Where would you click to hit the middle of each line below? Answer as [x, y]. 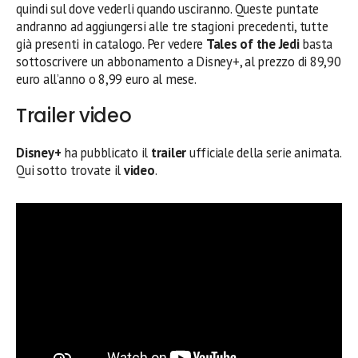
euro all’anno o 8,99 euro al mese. [106, 80]
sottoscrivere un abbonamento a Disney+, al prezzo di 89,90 [179, 62]
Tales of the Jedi [253, 44]
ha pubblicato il [106, 153]
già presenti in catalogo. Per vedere [111, 44]
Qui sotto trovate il [70, 171]
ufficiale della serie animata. [265, 153]
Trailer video [74, 116]
